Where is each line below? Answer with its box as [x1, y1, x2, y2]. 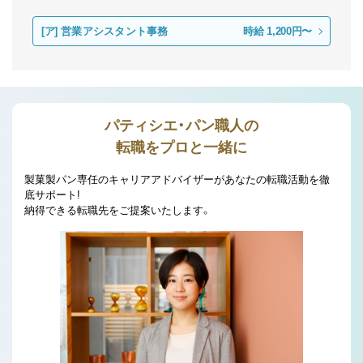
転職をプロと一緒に [116, 139, 247, 156]
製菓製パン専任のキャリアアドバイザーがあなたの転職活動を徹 [24, 173, 330, 186]
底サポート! [24, 189, 80, 201]
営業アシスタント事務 [61, 25, 169, 37]
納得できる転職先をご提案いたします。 [24, 204, 211, 216]
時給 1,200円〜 [243, 25, 312, 37]
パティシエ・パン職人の [105, 117, 258, 134]
